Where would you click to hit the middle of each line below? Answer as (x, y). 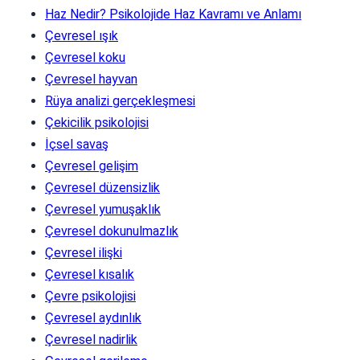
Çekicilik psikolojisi (97, 122)
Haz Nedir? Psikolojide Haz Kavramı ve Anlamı (173, 14)
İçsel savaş (77, 144)
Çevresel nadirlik (91, 339)
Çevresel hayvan (91, 79)
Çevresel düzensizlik (102, 187)
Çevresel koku (85, 57)
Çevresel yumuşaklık (103, 209)
